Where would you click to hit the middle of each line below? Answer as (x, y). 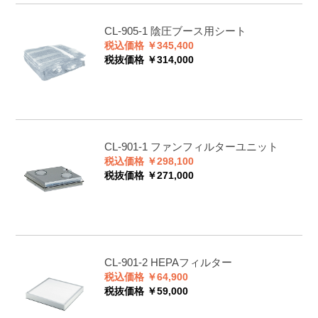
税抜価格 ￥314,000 (149, 60)
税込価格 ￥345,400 (149, 45)
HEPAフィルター (191, 263)
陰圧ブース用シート (198, 31)
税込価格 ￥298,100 (149, 162)
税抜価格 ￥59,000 (146, 292)
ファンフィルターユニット (214, 147)
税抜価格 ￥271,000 (149, 176)
